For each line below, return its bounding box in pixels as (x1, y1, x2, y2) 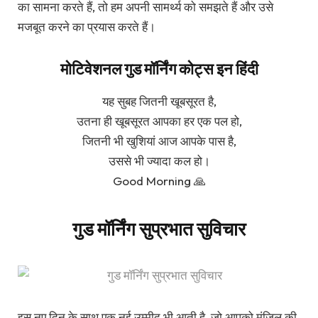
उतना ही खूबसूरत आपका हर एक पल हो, (76, 114, 242, 129)
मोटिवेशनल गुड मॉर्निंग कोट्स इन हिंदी (60, 58, 258, 79)
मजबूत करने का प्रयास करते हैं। (18, 18, 155, 34)
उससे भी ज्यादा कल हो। (108, 153, 210, 169)
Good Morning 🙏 (112, 173, 206, 189)
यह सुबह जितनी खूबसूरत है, (102, 94, 216, 109)
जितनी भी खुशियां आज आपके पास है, (82, 133, 236, 149)
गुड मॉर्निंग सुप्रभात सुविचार (72, 216, 246, 241)
